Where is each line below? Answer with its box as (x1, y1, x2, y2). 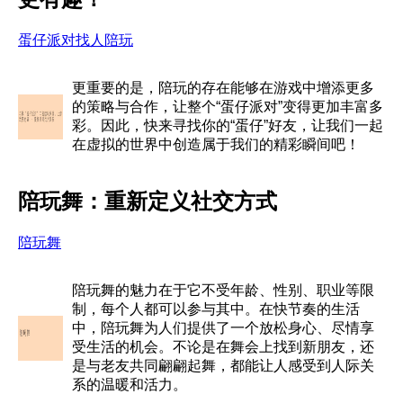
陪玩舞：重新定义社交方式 (18, 188, 277, 213)
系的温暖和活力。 (72, 376, 187, 392)
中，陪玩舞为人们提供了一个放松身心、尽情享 (72, 319, 374, 336)
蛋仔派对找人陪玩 (18, 31, 133, 48)
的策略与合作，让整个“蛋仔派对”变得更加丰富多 (72, 98, 383, 114)
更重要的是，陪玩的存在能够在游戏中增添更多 (72, 79, 374, 95)
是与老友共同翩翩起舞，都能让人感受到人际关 (72, 357, 374, 373)
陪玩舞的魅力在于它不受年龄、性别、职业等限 (72, 282, 374, 298)
